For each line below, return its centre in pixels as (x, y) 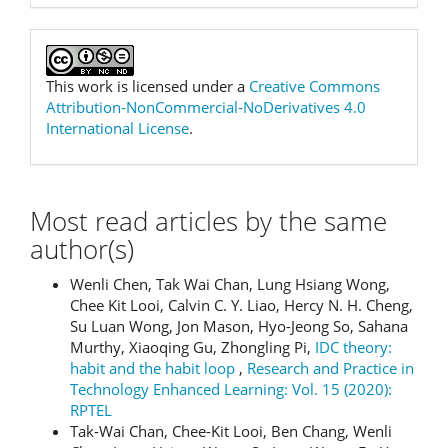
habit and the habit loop (154, 367)
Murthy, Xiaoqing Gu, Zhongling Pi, (192, 346)
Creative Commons (314, 85)
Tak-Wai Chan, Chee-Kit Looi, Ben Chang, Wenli (231, 430)
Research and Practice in (330, 367)
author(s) (82, 249)
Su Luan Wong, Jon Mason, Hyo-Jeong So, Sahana (239, 325)
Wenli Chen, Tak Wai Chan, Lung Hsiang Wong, (230, 283)
